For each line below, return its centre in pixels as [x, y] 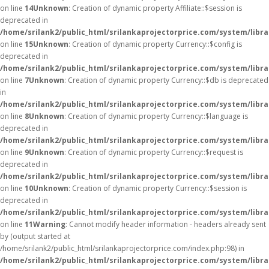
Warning [49, 224]
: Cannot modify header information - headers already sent [166, 224]
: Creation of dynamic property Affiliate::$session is [155, 8]
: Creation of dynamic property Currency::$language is [156, 116]
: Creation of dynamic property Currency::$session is [158, 188]
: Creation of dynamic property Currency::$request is [154, 152]
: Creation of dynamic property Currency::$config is [155, 44]
